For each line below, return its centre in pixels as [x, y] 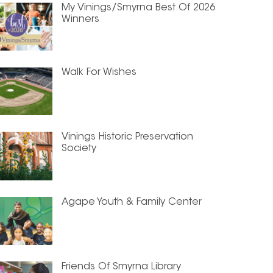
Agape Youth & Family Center [132, 202]
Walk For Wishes [99, 73]
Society [79, 149]
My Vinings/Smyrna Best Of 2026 [138, 8]
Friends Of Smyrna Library [121, 267]
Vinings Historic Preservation [127, 137]
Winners [80, 19]
